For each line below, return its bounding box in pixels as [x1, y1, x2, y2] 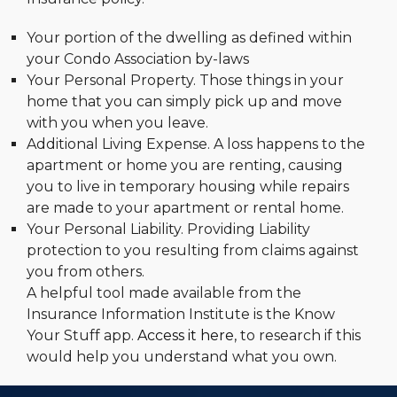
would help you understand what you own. [27, 348, 337, 365]
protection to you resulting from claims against [27, 242, 359, 259]
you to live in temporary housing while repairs [27, 178, 349, 195]
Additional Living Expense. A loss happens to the [27, 136, 365, 152]
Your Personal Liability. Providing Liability [27, 221, 310, 237]
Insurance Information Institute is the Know [27, 306, 335, 323]
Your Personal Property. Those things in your [27, 72, 344, 89]
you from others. [27, 263, 144, 280]
